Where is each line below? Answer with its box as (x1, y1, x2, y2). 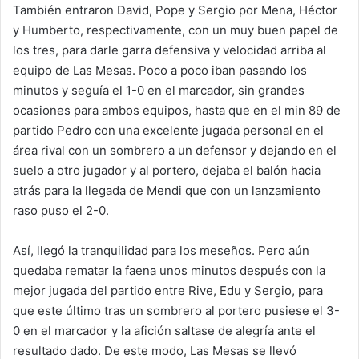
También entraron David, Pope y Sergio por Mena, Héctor (13, 2, 337, 18)
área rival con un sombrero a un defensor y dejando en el (13, 143, 337, 158)
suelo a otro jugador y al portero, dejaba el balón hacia (13, 163, 321, 178)
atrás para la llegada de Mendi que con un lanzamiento (13, 183, 321, 198)
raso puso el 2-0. (13, 203, 109, 218)
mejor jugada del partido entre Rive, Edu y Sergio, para (13, 283, 323, 298)
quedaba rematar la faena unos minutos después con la (13, 263, 325, 278)
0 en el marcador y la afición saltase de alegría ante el (13, 323, 316, 338)
